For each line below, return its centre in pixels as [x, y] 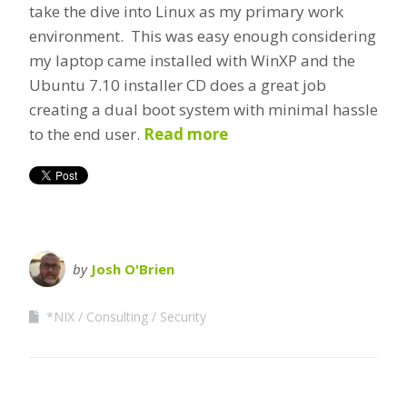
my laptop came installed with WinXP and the [192, 60]
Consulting [117, 316]
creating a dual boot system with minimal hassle [203, 109]
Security [183, 316]
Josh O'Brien [133, 268]
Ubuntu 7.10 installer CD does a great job [178, 84]
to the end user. [86, 134]
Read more [186, 134]
